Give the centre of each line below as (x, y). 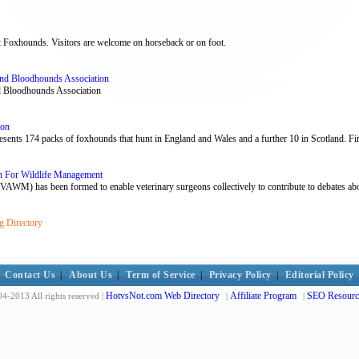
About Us (91, 275)
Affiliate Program (263, 296)
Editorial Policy (319, 275)
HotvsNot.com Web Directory (163, 296)
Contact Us (30, 275)
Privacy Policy (240, 275)
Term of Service (161, 275)
